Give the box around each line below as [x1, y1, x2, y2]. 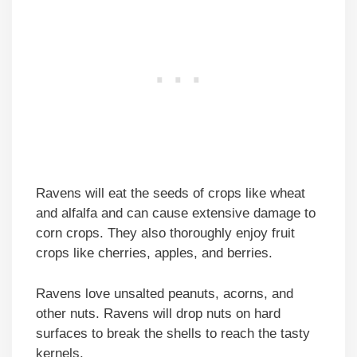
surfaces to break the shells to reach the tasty [36, 325, 310, 341]
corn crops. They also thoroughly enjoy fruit [36, 226, 295, 241]
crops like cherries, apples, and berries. [36, 245, 273, 261]
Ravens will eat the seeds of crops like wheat [36, 186, 305, 202]
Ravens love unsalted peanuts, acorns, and [36, 285, 293, 301]
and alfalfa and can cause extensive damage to [36, 206, 316, 222]
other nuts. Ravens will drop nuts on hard [36, 305, 280, 321]
